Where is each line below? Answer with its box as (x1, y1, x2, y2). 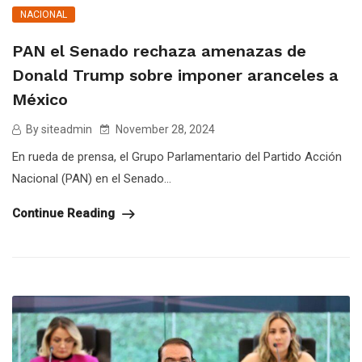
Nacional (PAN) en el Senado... (12, 171, 171, 187)
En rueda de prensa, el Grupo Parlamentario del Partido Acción (12, 149, 342, 165)
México (12, 90, 68, 110)
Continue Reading (12, 206, 118, 221)
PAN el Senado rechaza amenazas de (12, 41, 306, 61)
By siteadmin (23, 123, 92, 137)
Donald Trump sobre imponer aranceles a (12, 65, 339, 86)
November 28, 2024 (113, 123, 215, 137)
